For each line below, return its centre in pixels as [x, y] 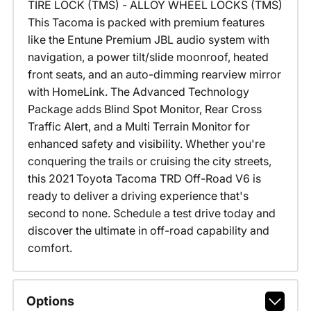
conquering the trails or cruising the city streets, [149, 161]
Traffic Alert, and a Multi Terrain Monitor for [138, 126]
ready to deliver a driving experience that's [138, 195]
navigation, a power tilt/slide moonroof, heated [148, 57]
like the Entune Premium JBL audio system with [148, 39]
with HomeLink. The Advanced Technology [138, 91]
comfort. [50, 247]
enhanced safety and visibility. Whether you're [146, 143]
